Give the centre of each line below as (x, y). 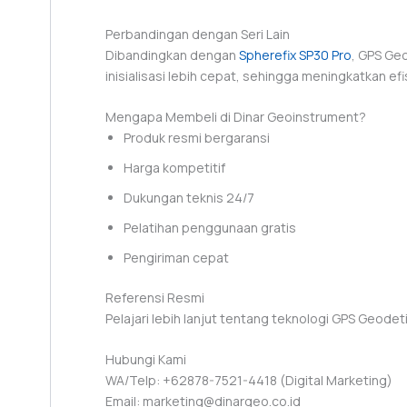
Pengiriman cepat (176, 258)
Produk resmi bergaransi (197, 138)
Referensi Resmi (155, 298)
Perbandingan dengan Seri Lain (198, 34)
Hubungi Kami (146, 360)
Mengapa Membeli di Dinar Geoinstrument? (236, 117)
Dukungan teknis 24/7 (189, 198)
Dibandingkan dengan (172, 55)
